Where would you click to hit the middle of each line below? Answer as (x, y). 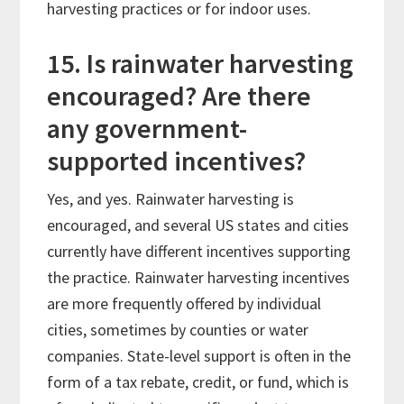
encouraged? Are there (179, 96)
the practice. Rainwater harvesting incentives (199, 278)
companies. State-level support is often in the (199, 356)
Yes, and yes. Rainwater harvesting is (171, 199)
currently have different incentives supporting (199, 252)
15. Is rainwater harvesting (201, 64)
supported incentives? (179, 161)
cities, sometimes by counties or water (178, 330)
